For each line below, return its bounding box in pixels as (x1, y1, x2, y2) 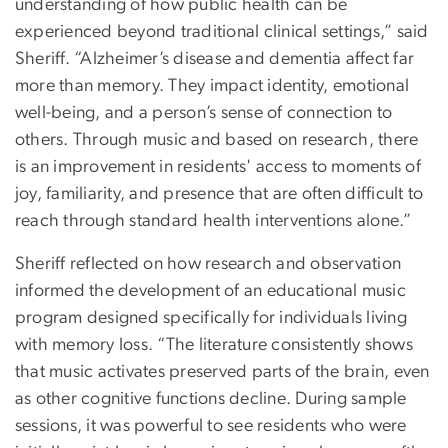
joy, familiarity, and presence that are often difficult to (15, 185, 424, 204)
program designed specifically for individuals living (15, 309, 407, 328)
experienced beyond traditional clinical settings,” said (15, 23, 429, 42)
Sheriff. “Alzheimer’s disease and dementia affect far (15, 50, 415, 69)
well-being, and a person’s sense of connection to (15, 104, 393, 123)
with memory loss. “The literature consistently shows (15, 336, 413, 355)
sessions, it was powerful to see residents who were (15, 417, 407, 436)
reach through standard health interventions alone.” (15, 212, 412, 231)
